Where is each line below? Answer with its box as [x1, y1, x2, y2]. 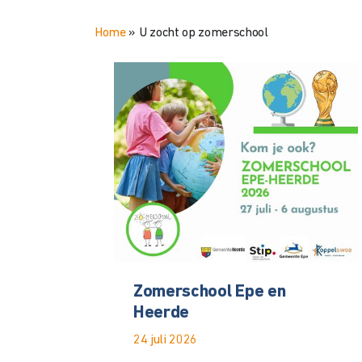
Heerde [133, 303, 190, 322]
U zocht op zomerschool [138, 27, 268, 40]
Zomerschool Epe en [133, 282, 286, 301]
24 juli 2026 [133, 333, 198, 347]
